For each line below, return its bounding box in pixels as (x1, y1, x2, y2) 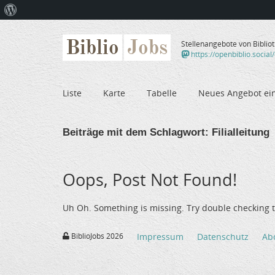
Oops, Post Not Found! (63, 168, 237, 191)
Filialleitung (209, 126, 269, 138)
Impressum (137, 231, 184, 243)
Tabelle (147, 87, 177, 99)
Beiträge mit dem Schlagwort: (63, 126, 209, 138)
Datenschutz (197, 231, 249, 243)
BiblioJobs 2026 (69, 231, 123, 242)
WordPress (17, 24, 58, 34)
